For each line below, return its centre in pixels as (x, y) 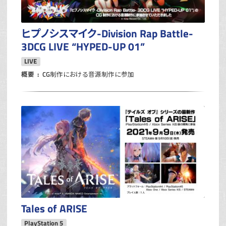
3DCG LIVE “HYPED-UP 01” (83, 46)
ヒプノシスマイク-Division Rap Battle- (107, 33)
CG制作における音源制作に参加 (89, 74)
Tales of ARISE (54, 208)
